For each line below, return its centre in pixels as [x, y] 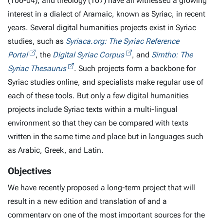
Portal [18, 55]
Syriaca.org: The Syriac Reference [122, 41]
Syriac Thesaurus [37, 68]
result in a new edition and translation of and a [87, 201]
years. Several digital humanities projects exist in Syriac [102, 27]
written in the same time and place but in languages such [106, 136]
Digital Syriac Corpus [88, 55]
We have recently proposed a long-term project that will [101, 188]
